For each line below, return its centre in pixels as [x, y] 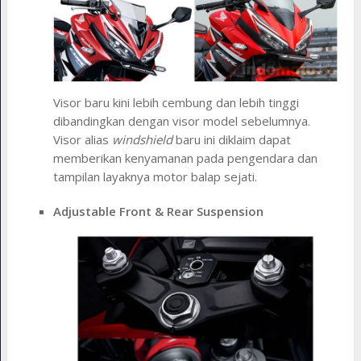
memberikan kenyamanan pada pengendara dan [186, 158]
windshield [143, 140]
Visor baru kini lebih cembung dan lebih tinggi [176, 103]
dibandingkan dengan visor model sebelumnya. [182, 121]
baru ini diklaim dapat [232, 140]
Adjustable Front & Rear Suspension [159, 212]
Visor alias [83, 140]
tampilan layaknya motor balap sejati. [156, 177]
